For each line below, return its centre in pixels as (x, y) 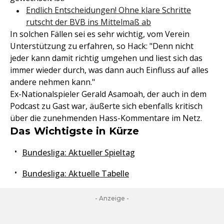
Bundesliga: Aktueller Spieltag (78, 153)
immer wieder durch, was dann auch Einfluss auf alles (109, 70)
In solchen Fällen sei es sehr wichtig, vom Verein (100, 34)
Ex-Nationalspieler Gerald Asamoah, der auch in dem (108, 94)
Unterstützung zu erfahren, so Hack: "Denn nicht (102, 46)
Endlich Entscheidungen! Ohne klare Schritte (108, 10)
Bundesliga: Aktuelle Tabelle (75, 174)
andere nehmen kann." (52, 82)
